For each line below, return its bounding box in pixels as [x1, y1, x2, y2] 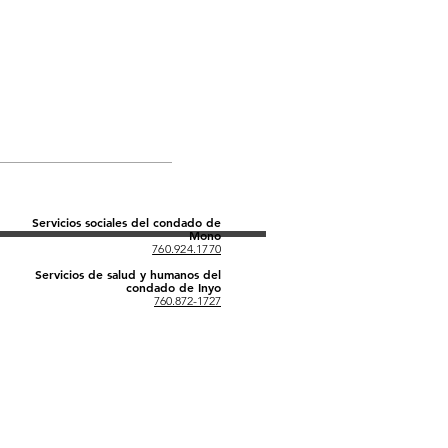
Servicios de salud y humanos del [35, 266, 221, 282]
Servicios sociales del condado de [32, 214, 221, 230]
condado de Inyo [126, 279, 221, 295]
